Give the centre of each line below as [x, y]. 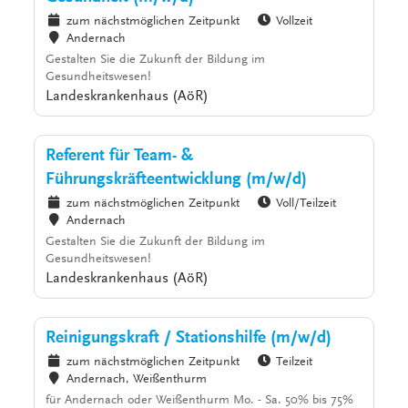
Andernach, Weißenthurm [136, 380]
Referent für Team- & [120, 157]
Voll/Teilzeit [306, 204]
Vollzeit [295, 22]
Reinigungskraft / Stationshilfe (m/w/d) [189, 339]
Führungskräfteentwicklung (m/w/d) [177, 180]
